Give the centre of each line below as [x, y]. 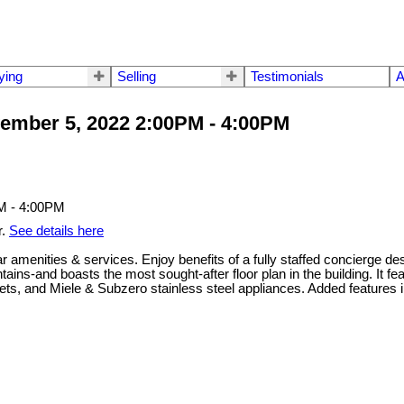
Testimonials [287, 77]
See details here [56, 231]
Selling [137, 77]
